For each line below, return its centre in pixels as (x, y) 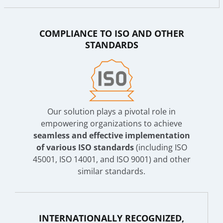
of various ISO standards (85, 147)
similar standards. (111, 171)
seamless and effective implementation (111, 135)
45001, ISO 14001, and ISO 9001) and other (111, 159)
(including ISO (160, 147)
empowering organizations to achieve (111, 123)
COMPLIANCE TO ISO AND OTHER (111, 33)
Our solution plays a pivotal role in (111, 111)
